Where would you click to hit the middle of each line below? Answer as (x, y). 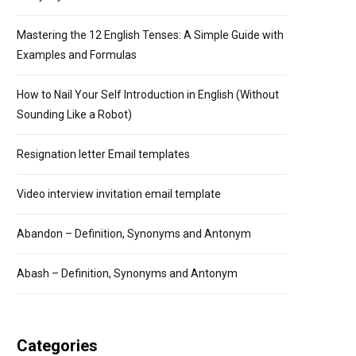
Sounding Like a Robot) (74, 114)
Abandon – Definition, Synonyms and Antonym (134, 234)
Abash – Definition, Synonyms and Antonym (127, 273)
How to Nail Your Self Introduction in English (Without (148, 95)
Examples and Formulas (77, 55)
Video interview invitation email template (119, 194)
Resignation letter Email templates (103, 154)
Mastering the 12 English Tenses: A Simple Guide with (150, 35)
